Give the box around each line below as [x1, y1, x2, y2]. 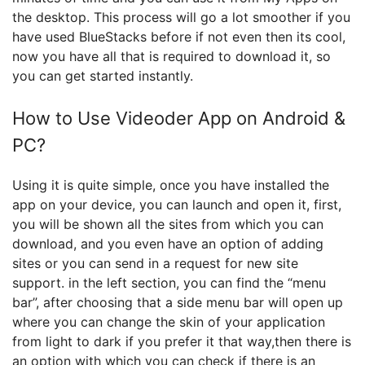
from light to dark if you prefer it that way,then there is [12, 333, 351, 350]
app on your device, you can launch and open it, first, [12, 196, 341, 213]
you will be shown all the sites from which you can [12, 216, 323, 232]
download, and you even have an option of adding [12, 235, 323, 252]
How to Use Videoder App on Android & [12, 108, 345, 129]
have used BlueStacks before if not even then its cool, [12, 29, 345, 45]
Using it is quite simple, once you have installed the [12, 177, 329, 193]
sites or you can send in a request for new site [12, 255, 298, 271]
